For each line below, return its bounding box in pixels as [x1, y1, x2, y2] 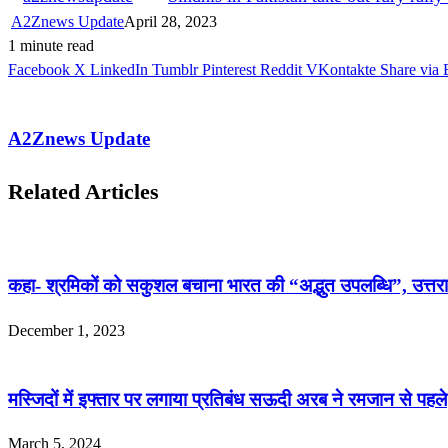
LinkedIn [90, 60, 148, 78]
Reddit [260, 60, 302, 78]
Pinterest [202, 60, 256, 78]
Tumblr [152, 60, 198, 78]
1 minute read [8, 36, 94, 54]
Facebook [8, 60, 70, 78]
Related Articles [8, 178, 159, 204]
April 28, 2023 [124, 12, 217, 30]
